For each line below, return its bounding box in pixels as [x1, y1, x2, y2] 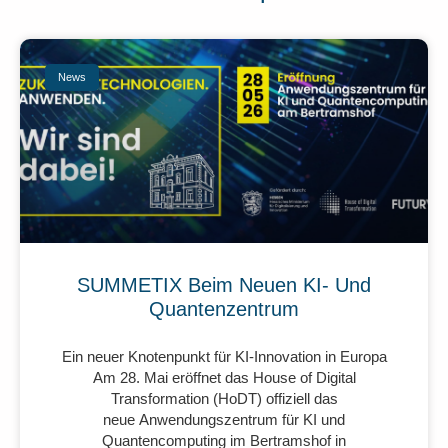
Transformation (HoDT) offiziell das [110, 390, 338, 408]
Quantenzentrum [149, 298, 299, 321]
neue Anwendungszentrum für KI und [103, 411, 345, 429]
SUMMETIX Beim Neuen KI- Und [77, 274, 371, 297]
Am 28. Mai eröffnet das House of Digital [92, 369, 356, 387]
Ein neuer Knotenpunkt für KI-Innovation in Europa [61, 348, 387, 366]
